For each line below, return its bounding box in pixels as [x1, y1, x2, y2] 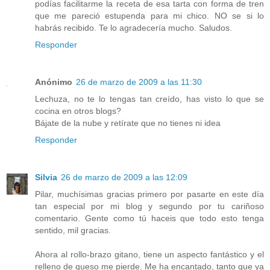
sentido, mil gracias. [35, 225, 111, 236]
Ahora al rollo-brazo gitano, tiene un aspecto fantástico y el [35, 250, 264, 260]
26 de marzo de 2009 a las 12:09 [61, 172, 187, 183]
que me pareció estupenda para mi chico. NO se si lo [35, 11, 264, 21]
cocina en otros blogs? [35, 106, 121, 116]
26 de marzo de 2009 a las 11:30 [76, 77, 202, 87]
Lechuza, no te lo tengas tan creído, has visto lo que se [35, 94, 264, 104]
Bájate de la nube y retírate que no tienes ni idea [35, 118, 221, 128]
